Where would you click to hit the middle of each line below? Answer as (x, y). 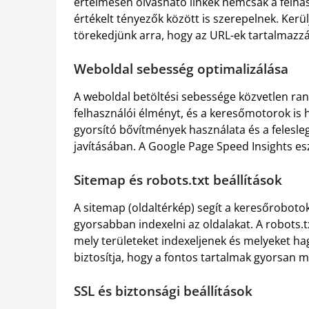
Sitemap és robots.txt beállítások (178, 179)
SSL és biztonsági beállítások (163, 290)
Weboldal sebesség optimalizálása (181, 68)
